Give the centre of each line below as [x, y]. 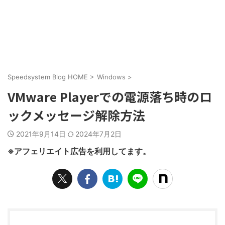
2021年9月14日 [42, 134]
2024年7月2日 [98, 134]
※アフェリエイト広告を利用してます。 [79, 151]
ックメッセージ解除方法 [76, 115]
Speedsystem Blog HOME [48, 77]
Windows [111, 77]
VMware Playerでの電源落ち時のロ [110, 97]
